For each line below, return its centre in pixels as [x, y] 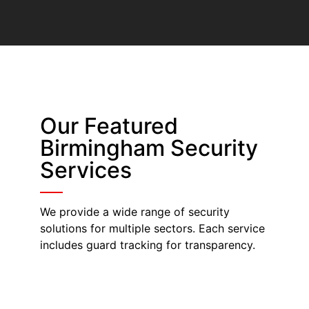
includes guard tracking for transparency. [147, 245]
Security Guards [154, 287]
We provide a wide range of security [134, 211]
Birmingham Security [149, 148]
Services [86, 170]
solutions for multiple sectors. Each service [152, 228]
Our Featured [109, 126]
